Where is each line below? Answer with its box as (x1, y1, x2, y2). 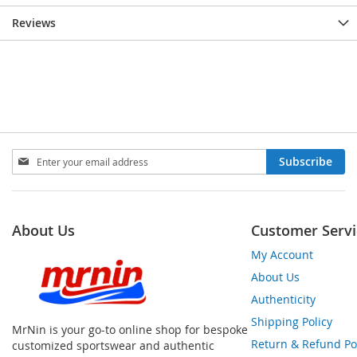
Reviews (12, 15, 56, 31)
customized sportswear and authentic (12, 338, 214, 354)
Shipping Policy (251, 314, 332, 330)
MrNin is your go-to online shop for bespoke (12, 322, 248, 338)
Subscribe (279, 154, 332, 170)
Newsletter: (11, 212, 73, 228)
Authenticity (251, 292, 316, 308)
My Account (251, 247, 313, 263)
